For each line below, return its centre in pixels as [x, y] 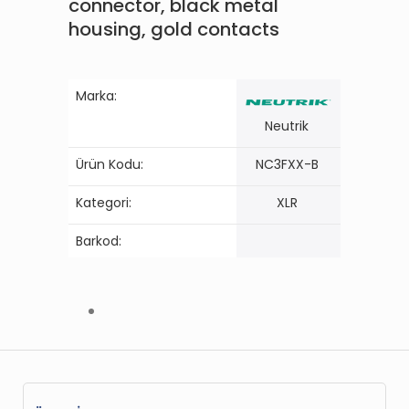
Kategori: [104, 202]
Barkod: [99, 241]
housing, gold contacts [174, 29]
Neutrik [287, 126]
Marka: [96, 95]
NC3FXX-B [287, 164]
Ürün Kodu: [110, 164]
